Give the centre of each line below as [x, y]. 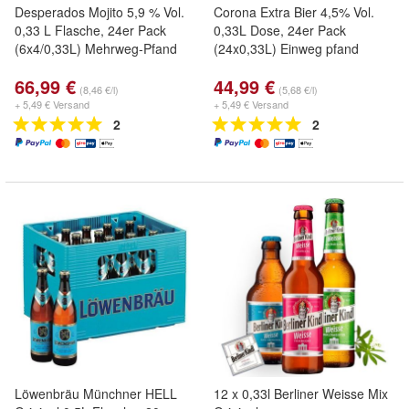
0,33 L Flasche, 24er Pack [90, 30]
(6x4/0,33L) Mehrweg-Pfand [96, 48]
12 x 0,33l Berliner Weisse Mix [301, 393]
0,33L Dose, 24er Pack [280, 30]
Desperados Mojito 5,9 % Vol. [100, 12]
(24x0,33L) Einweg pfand [286, 48]
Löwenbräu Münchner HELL [96, 393]
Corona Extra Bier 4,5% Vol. [294, 12]
